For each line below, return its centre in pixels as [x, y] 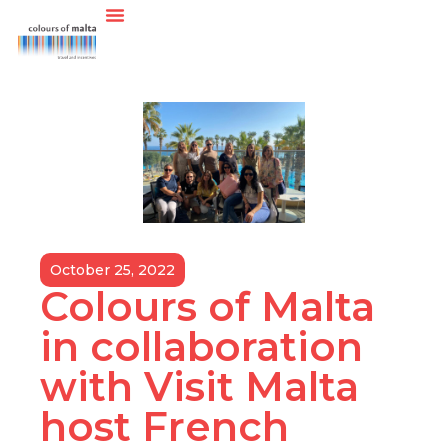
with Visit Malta [199, 387]
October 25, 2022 [112, 270]
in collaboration [201, 347]
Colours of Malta [207, 307]
